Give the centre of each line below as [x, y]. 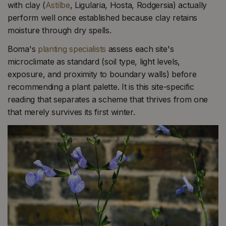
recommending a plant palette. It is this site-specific [101, 87]
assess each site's [140, 49]
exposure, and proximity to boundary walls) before [102, 74]
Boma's [23, 49]
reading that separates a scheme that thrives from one [108, 100]
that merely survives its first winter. [71, 112]
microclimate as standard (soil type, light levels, [94, 62]
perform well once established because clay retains [103, 17]
